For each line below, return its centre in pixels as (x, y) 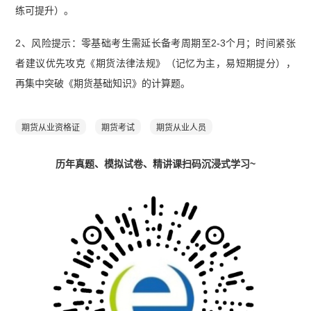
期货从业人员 (182, 128)
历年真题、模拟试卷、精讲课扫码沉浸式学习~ (155, 164)
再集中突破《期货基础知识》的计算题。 (103, 83)
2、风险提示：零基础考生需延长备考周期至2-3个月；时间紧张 (155, 43)
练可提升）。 (45, 10)
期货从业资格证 (51, 128)
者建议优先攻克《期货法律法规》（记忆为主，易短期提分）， (155, 63)
